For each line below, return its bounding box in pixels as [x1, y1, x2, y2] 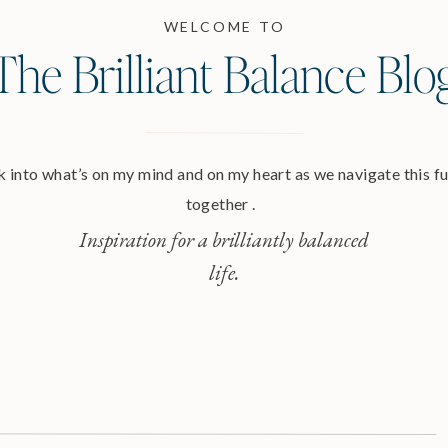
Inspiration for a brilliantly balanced [79, 226, 369, 253]
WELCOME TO [163, 18, 286, 35]
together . [185, 194, 263, 213]
